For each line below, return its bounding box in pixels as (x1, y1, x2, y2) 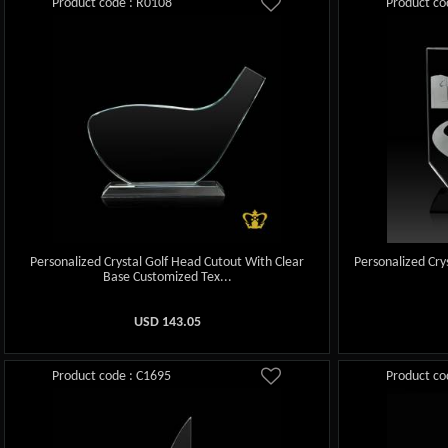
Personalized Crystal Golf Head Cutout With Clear (30, 254, 305, 270)
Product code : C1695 (52, 368, 172, 384)
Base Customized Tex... (102, 269, 232, 285)
